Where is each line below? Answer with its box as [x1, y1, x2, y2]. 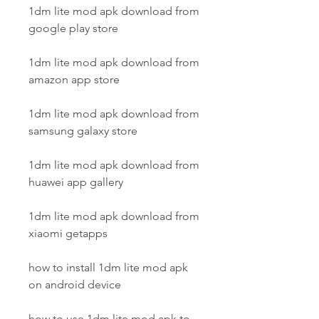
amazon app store [28, 73, 120, 86]
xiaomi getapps [28, 226, 108, 240]
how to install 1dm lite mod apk [28, 261, 188, 274]
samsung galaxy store [28, 124, 137, 137]
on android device [28, 278, 121, 291]
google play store [28, 21, 118, 35]
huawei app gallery [28, 175, 123, 189]
